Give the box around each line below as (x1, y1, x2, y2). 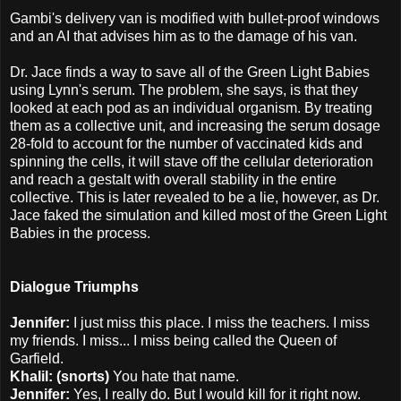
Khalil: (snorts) (10, 368, 113, 384)
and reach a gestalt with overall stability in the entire (10, 171, 337, 187)
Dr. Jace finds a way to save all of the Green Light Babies (10, 64, 370, 80)
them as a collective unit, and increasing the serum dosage (10, 117, 380, 133)
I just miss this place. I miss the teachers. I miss (73, 314, 370, 330)
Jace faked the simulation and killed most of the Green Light (10, 207, 387, 223)
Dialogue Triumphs (10, 278, 139, 294)
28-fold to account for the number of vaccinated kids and (10, 135, 363, 151)
